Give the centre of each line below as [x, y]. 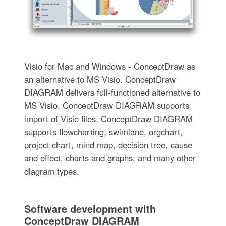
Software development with [90, 208]
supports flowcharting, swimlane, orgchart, [103, 131]
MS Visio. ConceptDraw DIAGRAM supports [106, 105]
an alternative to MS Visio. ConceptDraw [100, 79]
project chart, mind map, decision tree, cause [108, 145]
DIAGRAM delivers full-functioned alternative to [112, 92]
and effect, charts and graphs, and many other [110, 158]
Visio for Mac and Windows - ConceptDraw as [109, 66]
